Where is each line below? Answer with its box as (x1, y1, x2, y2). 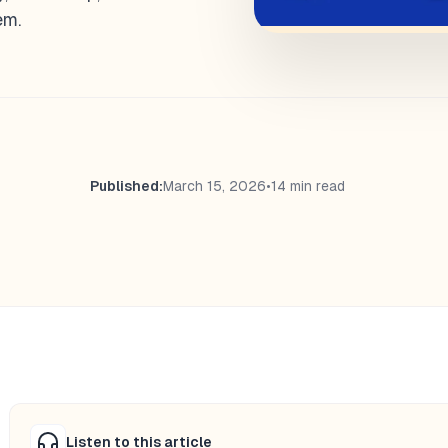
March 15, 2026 (163, 177, 266, 194)
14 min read (271, 177, 345, 194)
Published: (90, 177, 163, 194)
